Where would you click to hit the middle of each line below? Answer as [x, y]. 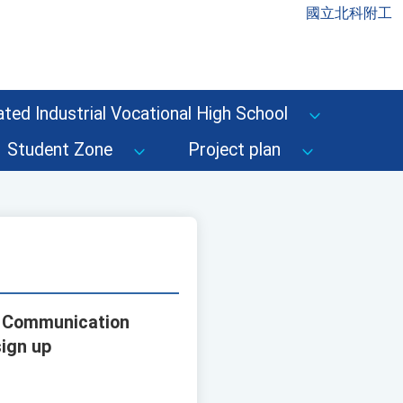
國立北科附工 [349, 13]
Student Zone [60, 150]
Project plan [234, 150]
